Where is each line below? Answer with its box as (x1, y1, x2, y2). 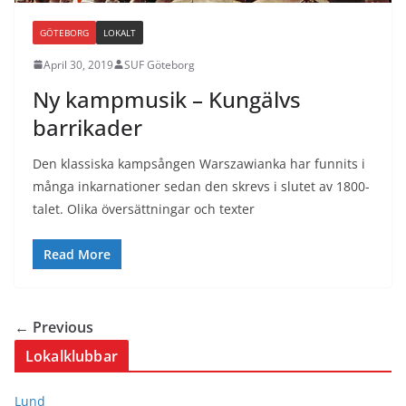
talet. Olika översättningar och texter (33, 199, 255, 217)
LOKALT (103, 25, 136, 39)
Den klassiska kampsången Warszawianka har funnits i (33, 154, 365, 172)
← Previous (14, 316, 93, 337)
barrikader (33, 111, 142, 142)
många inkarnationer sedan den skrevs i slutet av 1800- (33, 177, 370, 195)
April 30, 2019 (43, 56, 113, 72)
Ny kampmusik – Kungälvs (33, 83, 301, 114)
